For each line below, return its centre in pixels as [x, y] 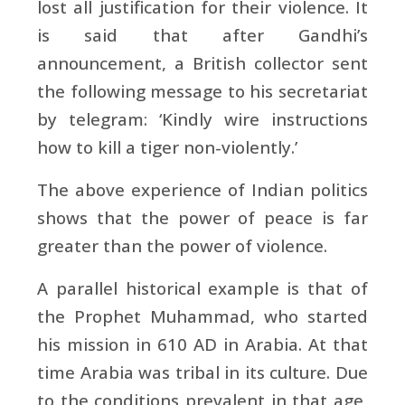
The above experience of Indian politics [202, 189]
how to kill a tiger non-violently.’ [167, 146]
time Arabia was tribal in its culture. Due [202, 372]
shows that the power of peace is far [202, 217]
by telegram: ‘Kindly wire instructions [202, 118]
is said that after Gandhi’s [202, 34]
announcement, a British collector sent [202, 62]
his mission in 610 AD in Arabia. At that [202, 344]
